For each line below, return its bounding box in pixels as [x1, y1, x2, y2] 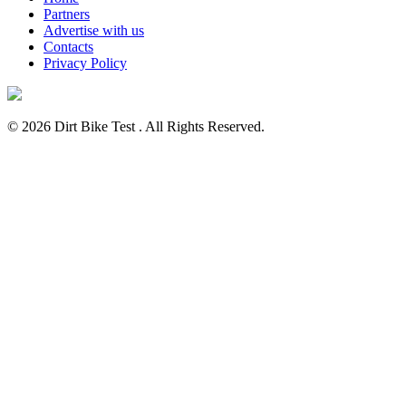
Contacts [43, 38, 93, 54]
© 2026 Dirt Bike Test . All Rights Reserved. [7, 118, 265, 134]
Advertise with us [43, 22, 144, 38]
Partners [43, 5, 90, 22]
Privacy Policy [43, 54, 127, 71]
